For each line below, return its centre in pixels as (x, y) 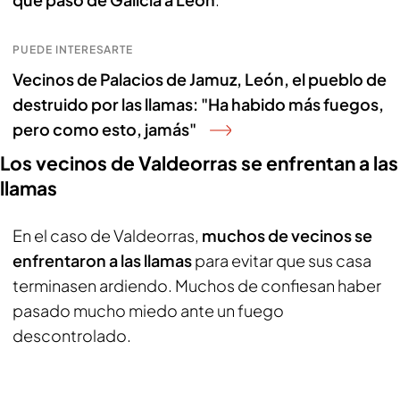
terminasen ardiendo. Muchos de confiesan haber (197, 285)
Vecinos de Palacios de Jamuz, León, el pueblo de (200, 79)
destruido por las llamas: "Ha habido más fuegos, (198, 104)
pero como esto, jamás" (104, 129)
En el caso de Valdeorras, (107, 235)
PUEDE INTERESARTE (73, 50)
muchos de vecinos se (287, 235)
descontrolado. (72, 335)
